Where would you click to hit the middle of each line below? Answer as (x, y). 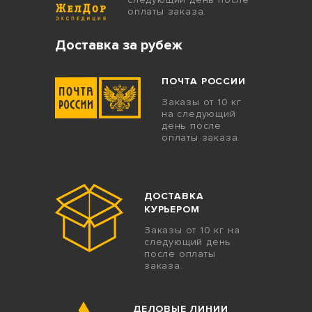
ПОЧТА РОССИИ (204, 81)
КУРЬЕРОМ (172, 210)
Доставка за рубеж (119, 46)
